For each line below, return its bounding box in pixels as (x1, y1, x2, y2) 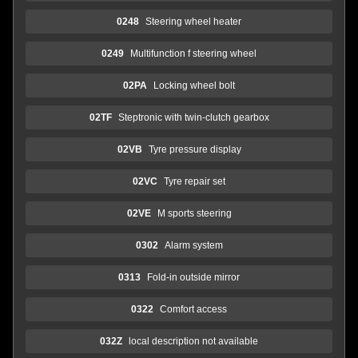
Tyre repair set (164, 175, 225, 187)
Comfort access (160, 303, 227, 315)
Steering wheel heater (145, 15, 241, 27)
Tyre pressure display (148, 143, 241, 155)
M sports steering (157, 207, 232, 219)
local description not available (129, 335, 258, 347)
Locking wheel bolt (153, 79, 235, 91)
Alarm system (164, 239, 223, 251)
